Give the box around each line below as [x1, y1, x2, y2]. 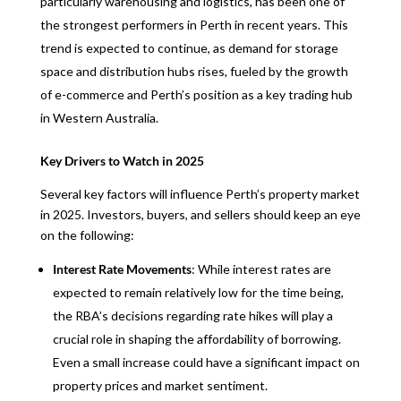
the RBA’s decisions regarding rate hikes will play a [52, 308, 333, 323]
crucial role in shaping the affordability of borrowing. [52, 331, 341, 346]
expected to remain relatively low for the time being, [52, 285, 344, 300]
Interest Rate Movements [52, 261, 192, 277]
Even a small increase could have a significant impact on [52, 354, 360, 370]
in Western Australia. [39, 110, 158, 125]
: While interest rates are [191, 261, 331, 277]
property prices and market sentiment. [52, 378, 268, 393]
